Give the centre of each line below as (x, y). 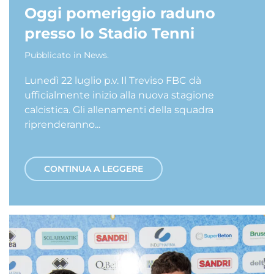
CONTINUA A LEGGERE (94, 169)
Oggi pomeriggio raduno (120, 13)
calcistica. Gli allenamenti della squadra (119, 110)
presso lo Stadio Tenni (109, 33)
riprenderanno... (62, 124)
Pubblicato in (54, 55)
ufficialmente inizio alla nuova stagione (119, 95)
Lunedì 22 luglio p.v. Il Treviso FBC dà (113, 80)
